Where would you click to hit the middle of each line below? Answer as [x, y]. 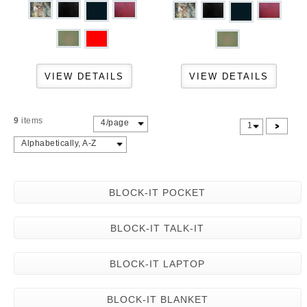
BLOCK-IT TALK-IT [157, 228]
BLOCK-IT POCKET [157, 193]
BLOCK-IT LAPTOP [157, 264]
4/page [115, 123]
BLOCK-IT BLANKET [157, 299]
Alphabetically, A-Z [59, 143]
